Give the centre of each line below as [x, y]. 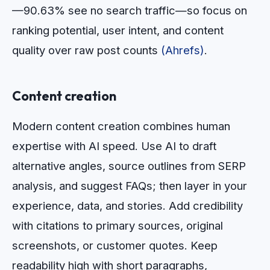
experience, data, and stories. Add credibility [127, 206]
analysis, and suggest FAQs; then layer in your [130, 186]
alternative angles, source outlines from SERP [129, 166]
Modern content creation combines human [121, 126]
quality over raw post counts [86, 50]
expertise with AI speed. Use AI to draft [114, 146]
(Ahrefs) [183, 50]
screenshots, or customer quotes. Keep [115, 246]
